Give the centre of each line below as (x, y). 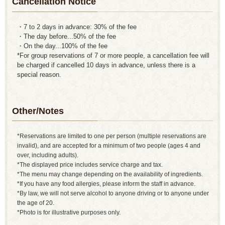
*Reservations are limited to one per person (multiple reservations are (112, 136)
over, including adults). (48, 155)
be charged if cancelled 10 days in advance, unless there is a (106, 65)
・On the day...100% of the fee (62, 46)
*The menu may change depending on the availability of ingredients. (110, 174)
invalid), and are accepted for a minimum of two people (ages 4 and (109, 145)
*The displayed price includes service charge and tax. (90, 164)
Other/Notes (38, 111)
